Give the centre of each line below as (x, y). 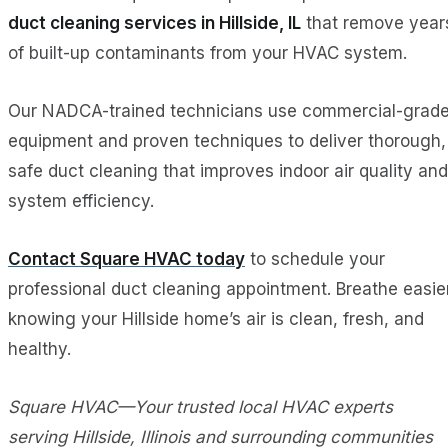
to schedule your (315, 259)
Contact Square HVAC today (126, 259)
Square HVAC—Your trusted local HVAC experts (200, 407)
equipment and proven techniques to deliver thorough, (227, 141)
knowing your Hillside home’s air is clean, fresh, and (216, 319)
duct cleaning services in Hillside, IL (154, 23)
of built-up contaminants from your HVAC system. (207, 53)
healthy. (39, 349)
